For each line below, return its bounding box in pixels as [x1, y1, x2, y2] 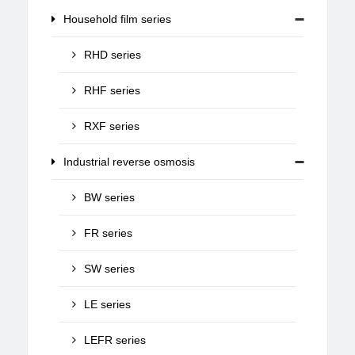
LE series [84, 298, 132, 311]
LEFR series [84, 334, 147, 346]
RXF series [84, 120, 140, 132]
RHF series [84, 84, 141, 97]
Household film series [63, 13, 172, 25]
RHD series [84, 48, 142, 61]
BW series [84, 191, 136, 204]
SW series [84, 262, 136, 275]
